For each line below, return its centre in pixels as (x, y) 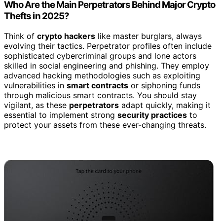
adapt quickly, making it (165, 105)
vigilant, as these (37, 105)
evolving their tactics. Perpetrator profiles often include (108, 46)
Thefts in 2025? (37, 16)
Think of (20, 36)
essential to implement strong (61, 115)
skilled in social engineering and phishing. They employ (107, 65)
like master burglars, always (148, 36)
